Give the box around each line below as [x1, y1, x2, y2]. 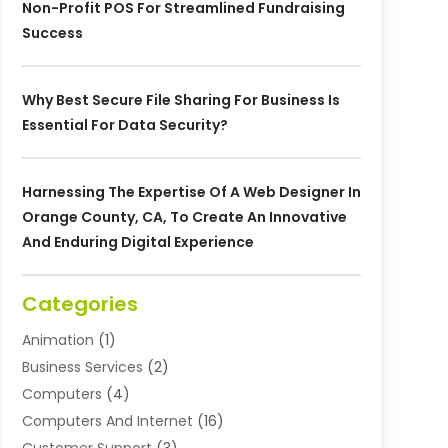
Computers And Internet [21, 411, 193, 432]
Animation [21, 330, 94, 351]
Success [21, 23, 83, 44]
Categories [21, 290, 138, 319]
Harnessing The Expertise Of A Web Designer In [21, 182, 361, 203]
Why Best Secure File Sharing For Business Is [21, 90, 340, 111]
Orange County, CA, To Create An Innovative [21, 207, 347, 228]
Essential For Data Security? [21, 115, 228, 136]
